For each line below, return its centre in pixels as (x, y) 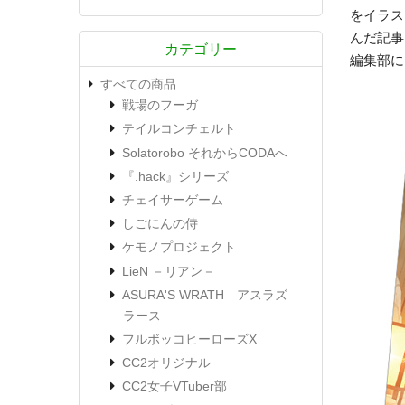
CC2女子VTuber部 (174, 386)
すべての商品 (138, 85)
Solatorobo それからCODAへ (205, 152)
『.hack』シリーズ (175, 176)
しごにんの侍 (160, 224)
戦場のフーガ (160, 105)
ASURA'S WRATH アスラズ (205, 294)
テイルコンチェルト (179, 129)
